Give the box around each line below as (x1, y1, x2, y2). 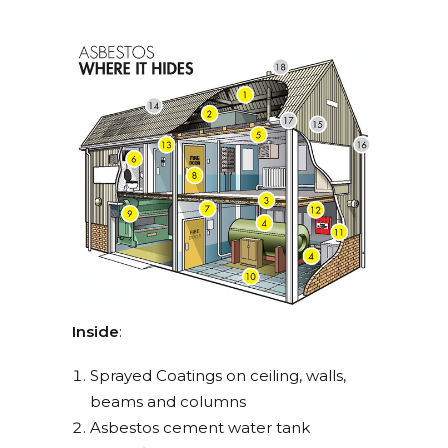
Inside (72, 321, 119, 341)
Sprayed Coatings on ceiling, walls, (90, 365, 346, 385)
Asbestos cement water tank (90, 417, 310, 437)
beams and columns (90, 391, 246, 411)
